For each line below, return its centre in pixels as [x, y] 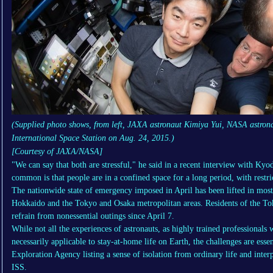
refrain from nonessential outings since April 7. [93, 216]
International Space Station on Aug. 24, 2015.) [93, 138]
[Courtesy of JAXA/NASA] [57, 152]
